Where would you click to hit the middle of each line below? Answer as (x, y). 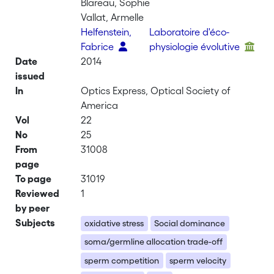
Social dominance (190, 223)
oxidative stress (114, 223)
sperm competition (122, 260)
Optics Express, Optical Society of (156, 91)
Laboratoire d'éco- (190, 32)
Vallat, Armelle (113, 17)
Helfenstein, (106, 32)
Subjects (35, 223)
